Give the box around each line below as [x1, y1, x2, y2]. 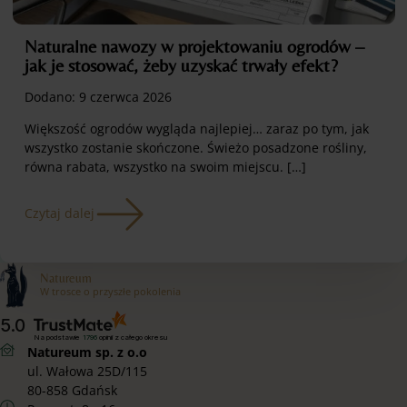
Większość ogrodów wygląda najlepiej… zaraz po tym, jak [25, 119, 369, 137]
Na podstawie [34, 333, 81, 342]
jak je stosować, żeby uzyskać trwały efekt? [25, 55, 338, 75]
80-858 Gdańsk [26, 381, 117, 399]
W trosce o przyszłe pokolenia [39, 284, 181, 299]
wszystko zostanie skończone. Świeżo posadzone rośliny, [25, 138, 367, 156]
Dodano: [25, 88, 79, 106]
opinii [97, 333, 115, 342]
